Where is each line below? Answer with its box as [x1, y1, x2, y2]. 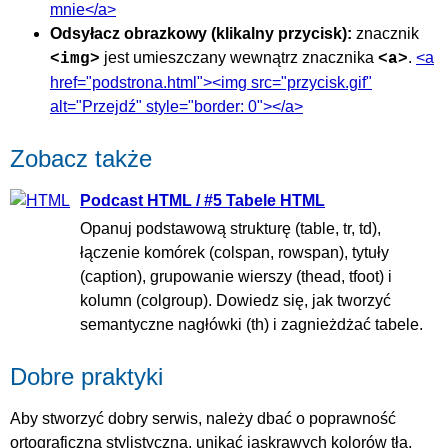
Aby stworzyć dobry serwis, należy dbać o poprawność [10, 410, 396, 428]
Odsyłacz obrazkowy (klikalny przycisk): [50, 25, 352, 43]
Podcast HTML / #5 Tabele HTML [80, 192, 325, 210]
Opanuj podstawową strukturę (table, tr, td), [80, 220, 381, 238]
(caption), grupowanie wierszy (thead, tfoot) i [80, 268, 392, 286]
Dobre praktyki [10, 363, 163, 391]
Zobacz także [10, 145, 152, 173]
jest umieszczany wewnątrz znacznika [100, 49, 378, 67]
